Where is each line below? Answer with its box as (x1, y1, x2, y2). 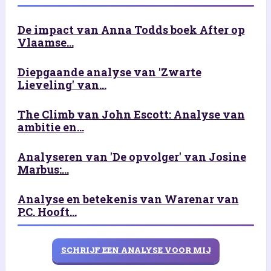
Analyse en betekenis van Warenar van (17, 191, 239, 206)
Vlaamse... (17, 34, 74, 50)
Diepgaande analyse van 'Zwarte (17, 64, 201, 79)
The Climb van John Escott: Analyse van (17, 106, 245, 122)
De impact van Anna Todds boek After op (17, 22, 245, 37)
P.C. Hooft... (17, 204, 77, 219)
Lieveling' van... (17, 77, 106, 92)
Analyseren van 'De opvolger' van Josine (17, 149, 246, 164)
